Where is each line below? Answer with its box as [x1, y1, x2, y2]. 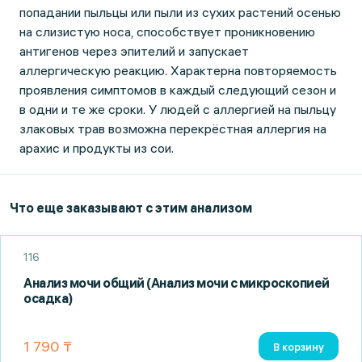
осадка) [23, 290, 73, 306]
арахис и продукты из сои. [19, 140, 174, 156]
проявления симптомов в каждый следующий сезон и [19, 82, 336, 98]
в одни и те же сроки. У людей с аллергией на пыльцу [19, 101, 336, 117]
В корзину [273, 339, 324, 353]
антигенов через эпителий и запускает [19, 43, 249, 59]
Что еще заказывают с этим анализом [10, 200, 252, 216]
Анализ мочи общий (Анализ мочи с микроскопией [23, 275, 330, 291]
